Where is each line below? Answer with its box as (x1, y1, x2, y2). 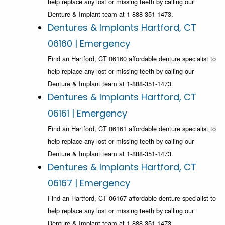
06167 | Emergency (48, 177, 130, 190)
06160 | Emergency (48, 37, 130, 50)
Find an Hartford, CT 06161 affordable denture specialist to (48, 124, 216, 134)
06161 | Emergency (48, 107, 127, 120)
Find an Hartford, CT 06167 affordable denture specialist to (48, 193, 216, 203)
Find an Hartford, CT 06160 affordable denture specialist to (48, 54, 216, 64)
